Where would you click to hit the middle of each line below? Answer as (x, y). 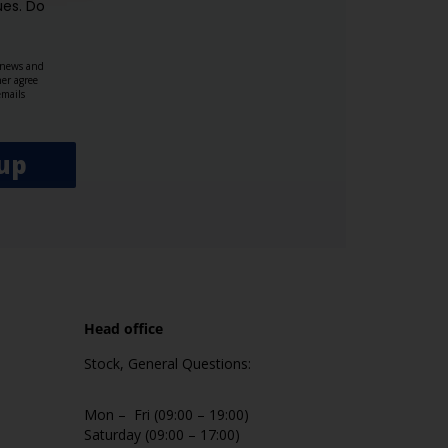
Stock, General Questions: (167, 363)
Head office (123, 328)
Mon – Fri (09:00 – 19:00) (166, 414)
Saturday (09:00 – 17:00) (161, 434)
